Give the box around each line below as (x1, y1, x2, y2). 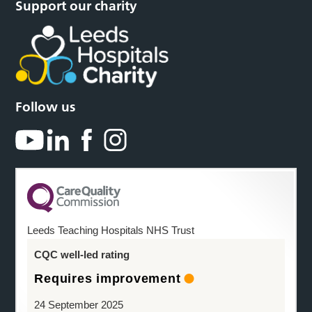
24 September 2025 (34, 298, 124, 311)
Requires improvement (34, 271, 181, 286)
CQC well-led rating (34, 248, 130, 260)
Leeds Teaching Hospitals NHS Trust (27, 224, 195, 236)
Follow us (15, 98, 76, 115)
